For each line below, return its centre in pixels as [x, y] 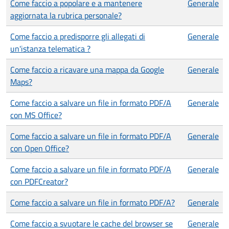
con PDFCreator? [39, 181]
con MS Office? [36, 115]
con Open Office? [40, 148]
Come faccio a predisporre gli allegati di [78, 36]
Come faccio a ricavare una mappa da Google [87, 70]
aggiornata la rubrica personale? [66, 15]
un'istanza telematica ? [50, 49]
